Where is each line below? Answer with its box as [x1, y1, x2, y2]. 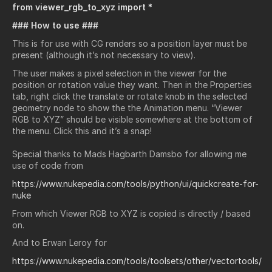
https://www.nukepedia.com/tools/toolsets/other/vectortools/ [12, 256, 262, 267]
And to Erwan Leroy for [12, 237, 107, 248]
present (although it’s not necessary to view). [12, 49, 195, 60]
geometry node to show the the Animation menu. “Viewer [12, 102, 242, 113]
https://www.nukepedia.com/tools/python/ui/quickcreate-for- [12, 178, 259, 189]
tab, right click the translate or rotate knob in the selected [12, 90, 247, 101]
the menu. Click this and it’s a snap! [12, 125, 152, 136]
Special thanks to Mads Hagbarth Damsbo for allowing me [12, 148, 246, 159]
